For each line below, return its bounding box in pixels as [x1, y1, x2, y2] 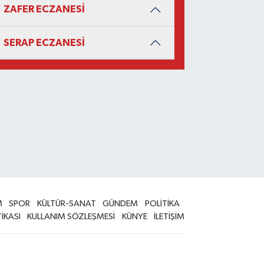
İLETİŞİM [154, 212, 185, 222]
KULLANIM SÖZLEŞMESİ [27, 212, 115, 222]
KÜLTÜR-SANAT [37, 199, 96, 209]
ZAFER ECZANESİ [3, 4, 85, 15]
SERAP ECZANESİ [3, 37, 85, 48]
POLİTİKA [144, 199, 180, 209]
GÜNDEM [103, 199, 138, 209]
